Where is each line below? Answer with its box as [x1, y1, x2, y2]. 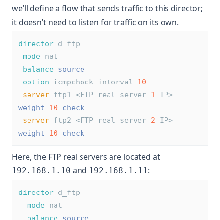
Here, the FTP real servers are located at [12, 151, 160, 163]
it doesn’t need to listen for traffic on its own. [12, 17, 179, 28]
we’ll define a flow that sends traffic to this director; [12, 3, 203, 14]
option [23, 78, 49, 87]
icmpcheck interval [49, 78, 137, 87]
